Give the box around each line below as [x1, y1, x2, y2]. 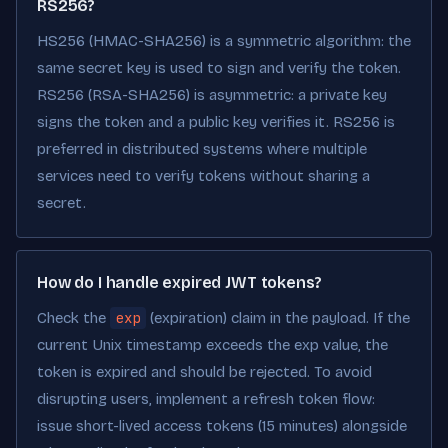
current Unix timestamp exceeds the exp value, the [37, 336, 388, 354]
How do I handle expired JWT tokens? [37, 273, 322, 292]
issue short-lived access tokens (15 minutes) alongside [37, 417, 407, 435]
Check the [37, 309, 110, 327]
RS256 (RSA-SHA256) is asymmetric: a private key [37, 86, 387, 104]
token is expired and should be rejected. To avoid [37, 363, 372, 381]
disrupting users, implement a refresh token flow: [37, 390, 375, 408]
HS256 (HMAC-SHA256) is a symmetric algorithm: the [37, 32, 411, 50]
